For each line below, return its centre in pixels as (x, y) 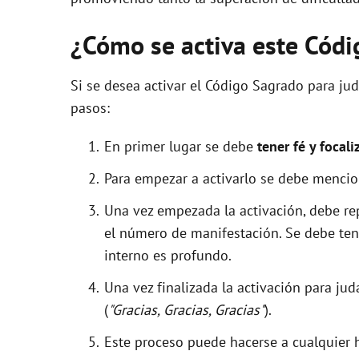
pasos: (90, 107)
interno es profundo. (168, 255)
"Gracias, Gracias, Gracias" (186, 309)
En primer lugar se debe (181, 146)
